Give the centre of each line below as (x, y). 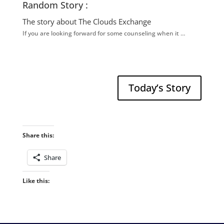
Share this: (38, 135)
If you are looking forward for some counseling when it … (104, 33)
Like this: (36, 181)
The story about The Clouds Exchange (86, 22)
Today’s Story (160, 88)
